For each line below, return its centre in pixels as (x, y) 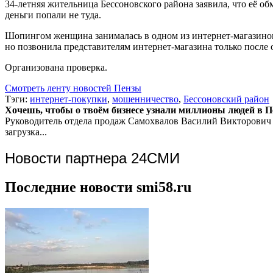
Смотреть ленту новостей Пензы (73, 88)
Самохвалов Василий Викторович (200, 121)
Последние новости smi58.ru (98, 187)
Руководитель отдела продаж (65, 121)
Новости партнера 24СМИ (92, 158)
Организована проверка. (56, 67)
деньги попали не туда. (53, 15)
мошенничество (145, 99)
